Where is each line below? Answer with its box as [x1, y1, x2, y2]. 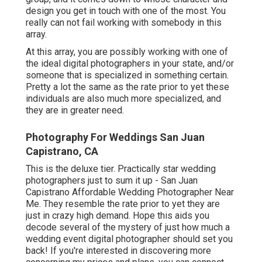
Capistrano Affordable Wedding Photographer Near [26, 187, 234, 198]
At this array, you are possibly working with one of [26, 46, 228, 58]
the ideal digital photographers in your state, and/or [26, 58, 234, 70]
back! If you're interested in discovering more [26, 245, 211, 257]
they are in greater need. [26, 105, 124, 116]
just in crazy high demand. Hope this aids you [26, 210, 209, 222]
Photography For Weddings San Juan [26, 131, 205, 144]
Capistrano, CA [26, 145, 98, 158]
